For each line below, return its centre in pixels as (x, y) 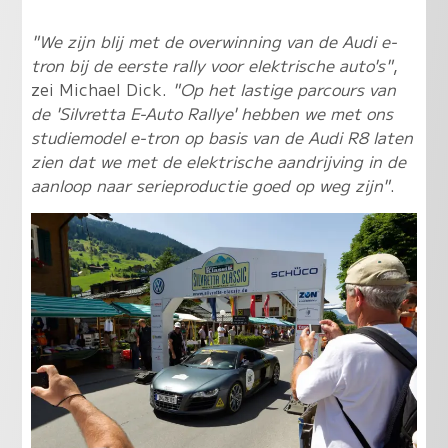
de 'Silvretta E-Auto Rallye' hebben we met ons (211, 113)
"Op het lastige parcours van (283, 89)
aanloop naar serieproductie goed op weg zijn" (210, 185)
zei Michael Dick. (101, 89)
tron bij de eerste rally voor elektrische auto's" (211, 65)
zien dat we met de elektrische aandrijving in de (218, 161)
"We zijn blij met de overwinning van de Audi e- (213, 41)
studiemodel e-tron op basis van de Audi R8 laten (221, 137)
